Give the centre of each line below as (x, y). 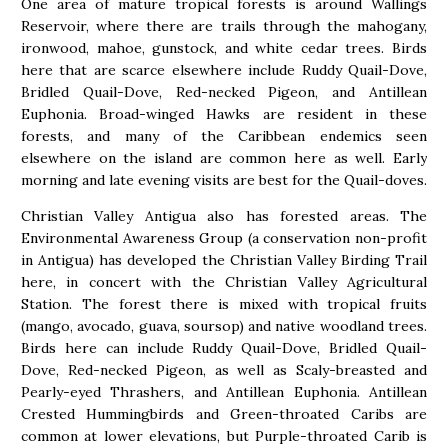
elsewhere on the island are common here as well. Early (224, 158)
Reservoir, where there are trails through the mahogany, (224, 26)
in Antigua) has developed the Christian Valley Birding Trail (224, 260)
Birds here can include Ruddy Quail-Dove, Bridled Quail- (224, 348)
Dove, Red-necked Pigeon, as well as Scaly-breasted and (224, 370)
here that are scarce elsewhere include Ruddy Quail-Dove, (224, 70)
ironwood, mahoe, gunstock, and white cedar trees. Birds (224, 48)
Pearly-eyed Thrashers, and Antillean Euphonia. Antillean (224, 392)
